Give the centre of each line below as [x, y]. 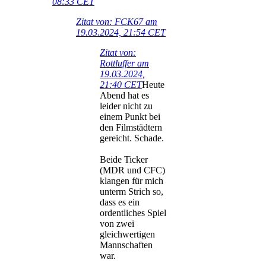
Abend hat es [124, 96]
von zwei [117, 224]
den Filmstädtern [131, 128]
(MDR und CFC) [132, 170]
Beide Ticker [124, 160]
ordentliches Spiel [133, 213]
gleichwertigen [127, 235]
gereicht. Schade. [132, 138]
